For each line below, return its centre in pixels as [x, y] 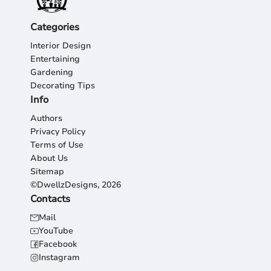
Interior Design [60, 46]
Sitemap [47, 172]
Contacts [50, 199]
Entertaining [55, 59]
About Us [49, 158]
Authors [46, 119]
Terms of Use [57, 145]
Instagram [59, 258]
